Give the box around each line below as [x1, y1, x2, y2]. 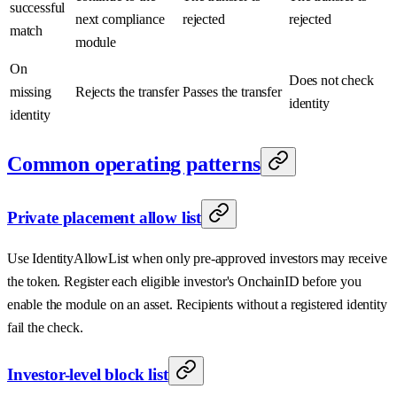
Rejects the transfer [75, 83, 179, 99]
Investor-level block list [7, 364, 168, 384]
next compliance [75, 11, 165, 27]
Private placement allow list [7, 207, 202, 227]
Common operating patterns [7, 152, 261, 175]
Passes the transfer [183, 83, 282, 99]
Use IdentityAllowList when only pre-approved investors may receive [7, 251, 387, 267]
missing [10, 83, 51, 99]
